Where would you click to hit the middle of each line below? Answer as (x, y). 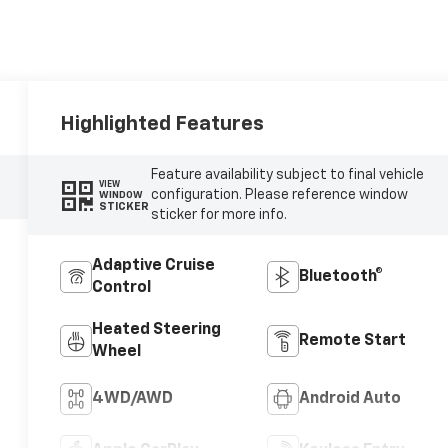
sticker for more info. (218, 215)
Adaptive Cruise (154, 265)
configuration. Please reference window (279, 195)
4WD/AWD (133, 398)
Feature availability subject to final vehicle (287, 175)
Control (122, 287)
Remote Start (352, 340)
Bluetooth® (340, 276)
